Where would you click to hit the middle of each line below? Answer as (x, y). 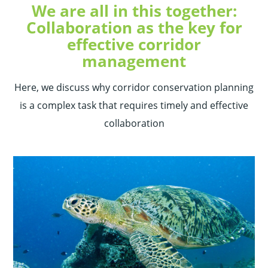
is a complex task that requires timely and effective (134, 106)
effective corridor (134, 45)
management (134, 61)
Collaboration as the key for (134, 28)
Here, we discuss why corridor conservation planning (134, 88)
